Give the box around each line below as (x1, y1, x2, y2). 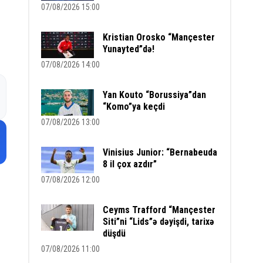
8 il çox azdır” (103, 159, 157, 170)
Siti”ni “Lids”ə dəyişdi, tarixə (103, 216, 215, 227)
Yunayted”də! (103, 43, 155, 55)
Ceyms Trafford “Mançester (103, 204, 216, 215)
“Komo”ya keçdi (103, 101, 166, 112)
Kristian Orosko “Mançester (103, 32, 215, 43)
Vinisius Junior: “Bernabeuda (103, 147, 218, 158)
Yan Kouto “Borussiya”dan (103, 89, 207, 100)
